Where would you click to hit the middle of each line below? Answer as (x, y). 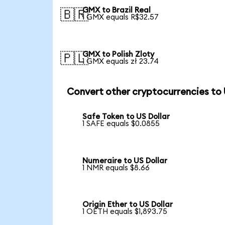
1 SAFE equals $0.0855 (121, 124)
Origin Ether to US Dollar (128, 205)
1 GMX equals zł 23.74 (121, 61)
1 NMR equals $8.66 (116, 168)
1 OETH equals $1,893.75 (125, 212)
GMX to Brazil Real (117, 10)
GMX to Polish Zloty (119, 54)
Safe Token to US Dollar (126, 117)
